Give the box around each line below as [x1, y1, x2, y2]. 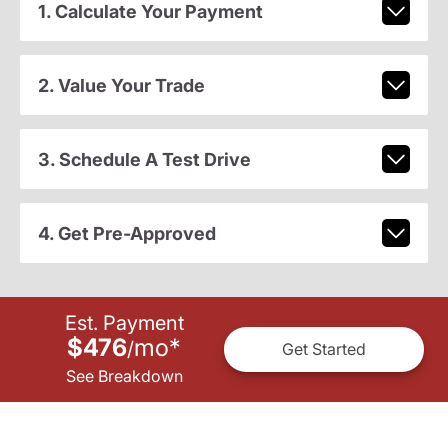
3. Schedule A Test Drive [37, 148, 251, 170]
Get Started [282, 339, 366, 360]
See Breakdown [65, 365, 183, 386]
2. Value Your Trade [37, 74, 205, 96]
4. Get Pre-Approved [37, 222, 216, 244]
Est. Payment [64, 310, 184, 335]
